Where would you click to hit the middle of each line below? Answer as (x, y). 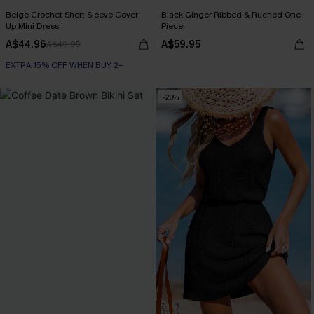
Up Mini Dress (32, 26)
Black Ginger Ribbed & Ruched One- (232, 15)
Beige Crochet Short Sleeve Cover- (73, 15)
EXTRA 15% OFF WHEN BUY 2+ (64, 65)
